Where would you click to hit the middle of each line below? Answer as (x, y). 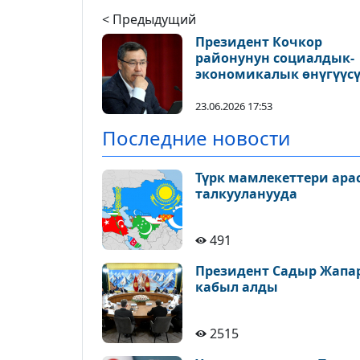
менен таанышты (256, 90)
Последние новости (196, 138)
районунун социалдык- (275, 58)
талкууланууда (246, 194)
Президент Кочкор (259, 42)
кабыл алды (237, 287)
